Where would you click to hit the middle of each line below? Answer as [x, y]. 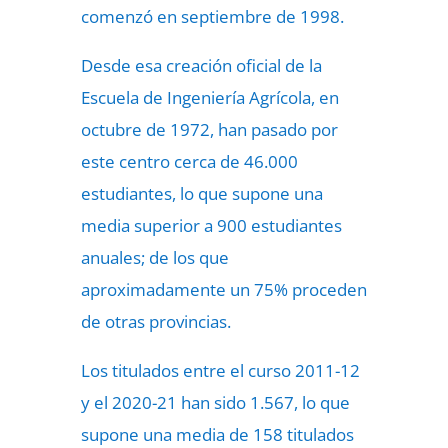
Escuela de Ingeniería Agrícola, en [209, 97]
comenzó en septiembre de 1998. [212, 16]
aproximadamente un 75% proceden [223, 289]
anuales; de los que [154, 257]
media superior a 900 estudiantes [211, 225]
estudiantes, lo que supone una [201, 193]
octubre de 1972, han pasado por [209, 129]
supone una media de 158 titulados [217, 434]
